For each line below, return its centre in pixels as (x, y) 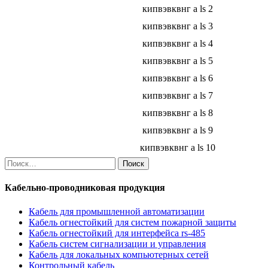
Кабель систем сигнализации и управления (117, 243)
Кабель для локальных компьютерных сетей (119, 254)
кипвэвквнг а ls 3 (178, 26)
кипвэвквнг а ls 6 (178, 78)
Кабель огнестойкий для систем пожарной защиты (133, 222)
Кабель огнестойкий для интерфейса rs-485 (117, 233)
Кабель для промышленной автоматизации (117, 211)
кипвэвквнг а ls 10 (178, 148)
